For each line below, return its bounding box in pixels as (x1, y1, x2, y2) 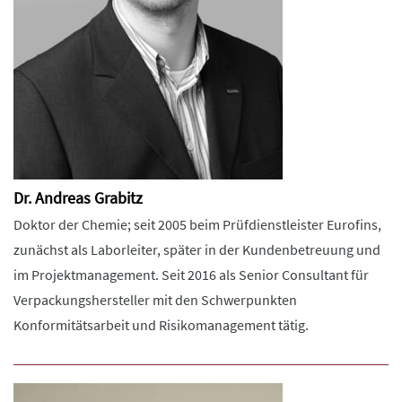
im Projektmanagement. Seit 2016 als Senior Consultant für (13, 266, 369, 284)
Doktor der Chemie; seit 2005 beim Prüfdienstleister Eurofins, (13, 215, 381, 233)
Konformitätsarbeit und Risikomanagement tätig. (13, 316, 309, 334)
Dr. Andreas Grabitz (13, 188, 143, 208)
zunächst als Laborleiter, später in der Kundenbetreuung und (13, 240, 380, 258)
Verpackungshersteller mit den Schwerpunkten (13, 291, 297, 309)
